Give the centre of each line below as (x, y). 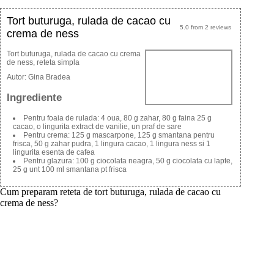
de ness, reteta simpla (43, 62)
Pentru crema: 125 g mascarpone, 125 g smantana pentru (119, 135)
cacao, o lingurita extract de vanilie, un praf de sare (97, 127)
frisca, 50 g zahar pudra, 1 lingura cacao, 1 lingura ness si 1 (112, 144)
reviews (220, 27)
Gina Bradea (49, 77)
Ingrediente (34, 97)
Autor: (17, 77)
